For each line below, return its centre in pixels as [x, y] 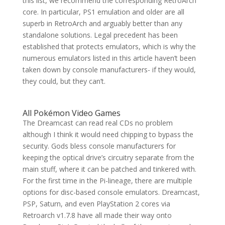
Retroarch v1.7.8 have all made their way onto [97, 215]
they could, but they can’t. [64, 81]
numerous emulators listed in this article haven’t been [109, 58]
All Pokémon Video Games [71, 113]
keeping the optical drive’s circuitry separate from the [108, 157]
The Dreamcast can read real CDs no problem [97, 123]
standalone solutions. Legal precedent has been [100, 35]
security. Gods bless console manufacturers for [99, 146]
